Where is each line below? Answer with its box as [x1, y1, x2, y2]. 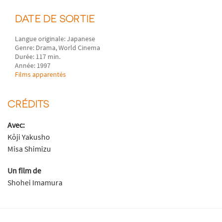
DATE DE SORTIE [15, 12, 95, 24]
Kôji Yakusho [7, 132, 50, 142]
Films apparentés [15, 70, 66, 79]
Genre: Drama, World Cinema [15, 43, 101, 53]
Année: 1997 [15, 61, 51, 70]
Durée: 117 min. [15, 52, 61, 61]
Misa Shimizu [7, 144, 51, 154]
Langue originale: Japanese [15, 34, 96, 44]
